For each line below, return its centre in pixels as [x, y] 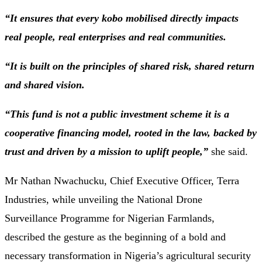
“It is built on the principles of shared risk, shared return [130, 66]
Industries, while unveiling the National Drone [104, 200]
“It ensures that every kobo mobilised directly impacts [122, 18]
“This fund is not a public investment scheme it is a [117, 114]
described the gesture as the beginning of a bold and [115, 237]
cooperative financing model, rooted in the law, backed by [131, 133]
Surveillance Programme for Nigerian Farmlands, [110, 218]
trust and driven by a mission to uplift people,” [106, 152]
